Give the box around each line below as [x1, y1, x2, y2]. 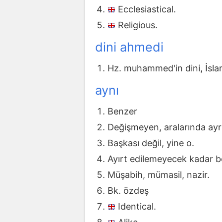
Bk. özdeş [108, 185, 149, 196]
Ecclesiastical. [118, 3, 176, 14]
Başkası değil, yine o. [108, 138, 194, 149]
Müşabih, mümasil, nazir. [108, 169, 210, 180]
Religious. [118, 19, 158, 30]
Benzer [108, 106, 137, 117]
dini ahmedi [95, 39, 164, 55]
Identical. [118, 201, 156, 212]
